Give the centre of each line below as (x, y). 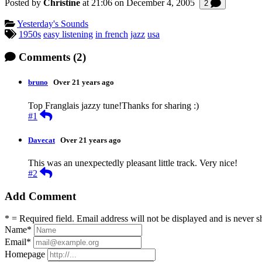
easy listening (68, 35)
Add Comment (40, 196)
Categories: (25, 23)
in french (112, 35)
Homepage (25, 254)
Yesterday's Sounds (53, 24)
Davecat (42, 140)
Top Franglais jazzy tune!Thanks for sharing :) (113, 105)
